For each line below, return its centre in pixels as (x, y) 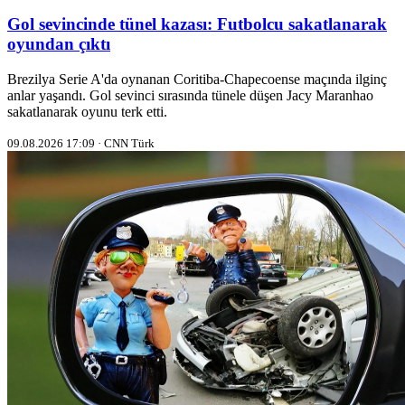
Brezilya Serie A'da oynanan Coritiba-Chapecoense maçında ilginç (197, 79)
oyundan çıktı (59, 44)
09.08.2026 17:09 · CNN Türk (81, 143)
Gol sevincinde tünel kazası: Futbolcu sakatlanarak (197, 24)
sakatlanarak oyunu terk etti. (87, 111)
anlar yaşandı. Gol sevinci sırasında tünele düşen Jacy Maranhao (190, 95)
